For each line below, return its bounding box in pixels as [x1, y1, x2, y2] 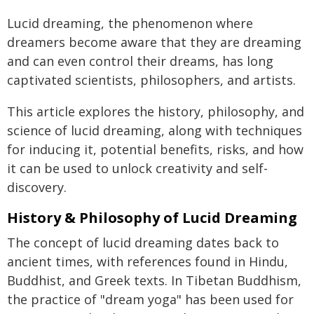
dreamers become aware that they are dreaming [7, 34, 301, 50]
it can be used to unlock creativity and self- [7, 160, 268, 177]
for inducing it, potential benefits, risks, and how [7, 141, 303, 158]
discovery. [7, 179, 67, 196]
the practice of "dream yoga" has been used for [7, 291, 294, 308]
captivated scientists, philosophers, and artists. [7, 71, 296, 88]
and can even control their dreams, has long [7, 53, 273, 69]
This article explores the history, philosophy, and [7, 103, 304, 120]
